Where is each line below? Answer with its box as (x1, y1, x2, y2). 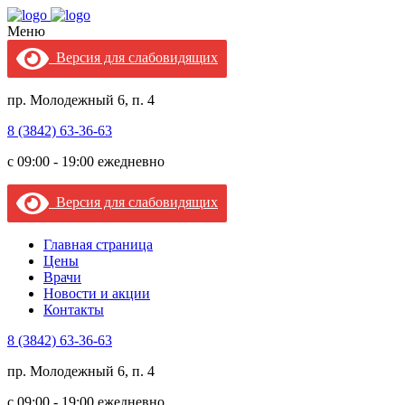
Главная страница (43, 237, 153, 252)
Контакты (43, 302, 104, 317)
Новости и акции (43, 286, 150, 301)
